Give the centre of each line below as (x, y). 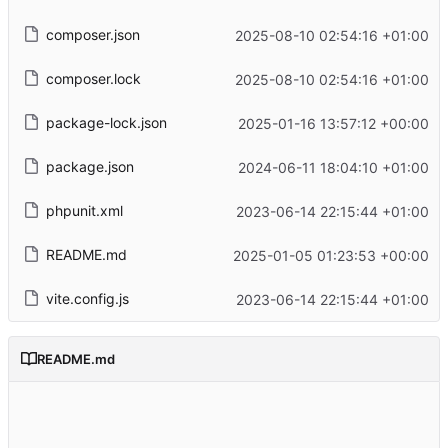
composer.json (92, 35)
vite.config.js (87, 299)
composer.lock (93, 79)
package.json (89, 167)
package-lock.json (106, 123)
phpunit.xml (84, 211)
